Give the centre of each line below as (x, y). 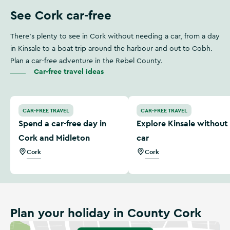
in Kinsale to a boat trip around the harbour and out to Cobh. (111, 49)
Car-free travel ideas (69, 71)
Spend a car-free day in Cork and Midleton (89, 101)
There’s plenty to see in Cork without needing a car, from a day (115, 36)
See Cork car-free (61, 15)
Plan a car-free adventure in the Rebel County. (87, 61)
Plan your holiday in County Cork (106, 213)
